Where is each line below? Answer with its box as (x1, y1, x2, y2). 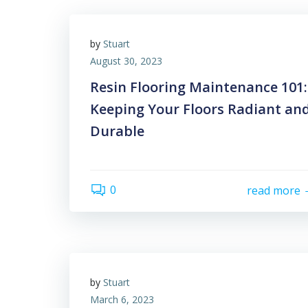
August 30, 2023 (90, 54, 162, 67)
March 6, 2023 (90, 292, 154, 306)
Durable (90, 121, 144, 140)
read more (247, 183, 300, 199)
